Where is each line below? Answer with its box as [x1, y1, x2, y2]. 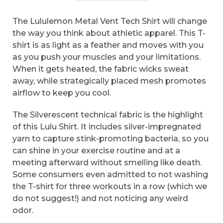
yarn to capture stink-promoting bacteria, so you [12, 133, 209, 143]
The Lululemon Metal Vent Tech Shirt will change [12, 16, 207, 26]
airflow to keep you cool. [12, 88, 111, 98]
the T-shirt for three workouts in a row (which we [12, 181, 207, 191]
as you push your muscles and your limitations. [12, 52, 201, 62]
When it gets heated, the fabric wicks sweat [12, 64, 189, 74]
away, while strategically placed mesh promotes [12, 76, 206, 86]
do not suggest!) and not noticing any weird [12, 193, 188, 203]
